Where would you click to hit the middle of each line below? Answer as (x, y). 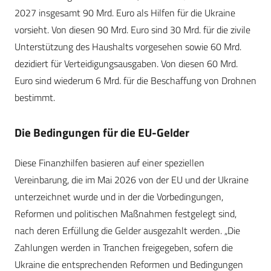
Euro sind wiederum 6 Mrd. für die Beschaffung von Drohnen (135, 81)
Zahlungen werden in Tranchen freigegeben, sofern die (124, 248)
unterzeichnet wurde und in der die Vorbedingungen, (119, 197)
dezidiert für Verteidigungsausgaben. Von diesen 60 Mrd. (126, 64)
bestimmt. (35, 98)
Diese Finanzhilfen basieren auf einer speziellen (109, 163)
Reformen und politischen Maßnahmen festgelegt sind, (126, 214)
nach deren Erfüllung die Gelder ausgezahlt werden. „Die (127, 231)
